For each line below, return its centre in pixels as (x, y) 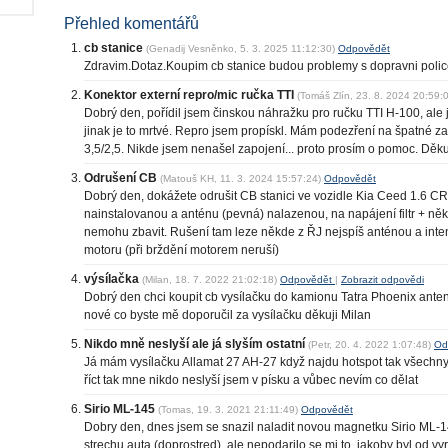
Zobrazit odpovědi (382, 280)
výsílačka (113, 279)
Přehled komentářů (131, 22)
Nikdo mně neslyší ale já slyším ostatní (196, 344)
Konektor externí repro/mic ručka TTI (190, 95)
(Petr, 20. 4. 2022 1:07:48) (369, 345)
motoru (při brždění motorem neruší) (181, 250)
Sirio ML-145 (121, 409)
